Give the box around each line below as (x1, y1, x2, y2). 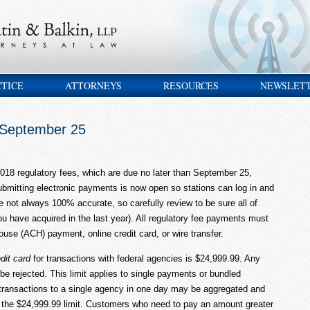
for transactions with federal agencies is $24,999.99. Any (30, 253, 260, 264)
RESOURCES (163, 79, 219, 92)
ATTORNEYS (65, 79, 122, 92)
